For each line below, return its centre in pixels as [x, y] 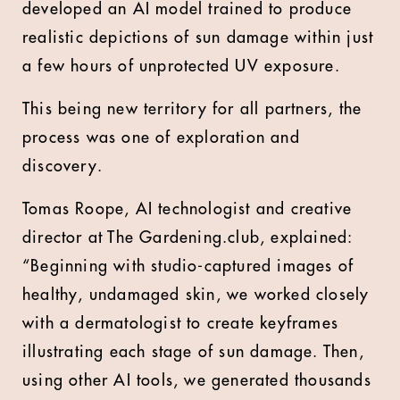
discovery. [62, 166]
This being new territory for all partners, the [192, 109]
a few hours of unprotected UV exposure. [181, 66]
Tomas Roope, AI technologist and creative [187, 209]
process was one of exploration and [161, 137]
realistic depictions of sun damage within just [198, 37]
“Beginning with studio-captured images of [188, 266]
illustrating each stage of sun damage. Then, [193, 352]
